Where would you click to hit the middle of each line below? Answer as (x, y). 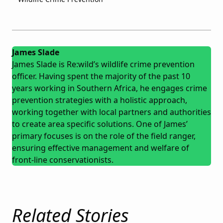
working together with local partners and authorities (111, 112)
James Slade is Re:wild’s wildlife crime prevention (103, 64)
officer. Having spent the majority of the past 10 (101, 76)
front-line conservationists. (63, 160)
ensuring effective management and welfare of (101, 148)
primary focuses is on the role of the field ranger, (104, 136)
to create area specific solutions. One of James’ (100, 124)
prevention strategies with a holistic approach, (100, 100)
